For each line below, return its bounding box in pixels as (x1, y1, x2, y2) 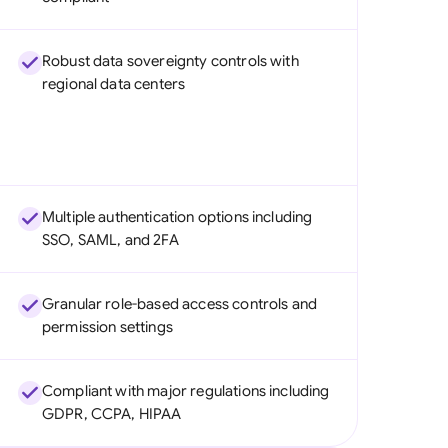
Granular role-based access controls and (41, 295, 318, 313)
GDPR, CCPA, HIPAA (41, 405, 182, 423)
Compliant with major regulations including (41, 382, 330, 400)
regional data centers (41, 75, 186, 93)
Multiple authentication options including (41, 208, 313, 226)
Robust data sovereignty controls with (41, 52, 299, 70)
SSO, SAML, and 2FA (41, 231, 179, 249)
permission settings (41, 318, 173, 336)
